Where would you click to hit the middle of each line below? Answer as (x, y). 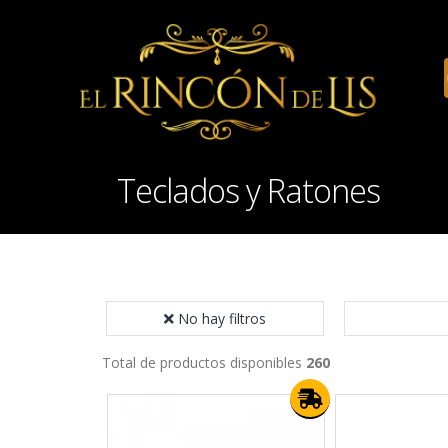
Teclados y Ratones (248, 190)
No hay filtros (222, 318)
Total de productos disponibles (204, 362)
